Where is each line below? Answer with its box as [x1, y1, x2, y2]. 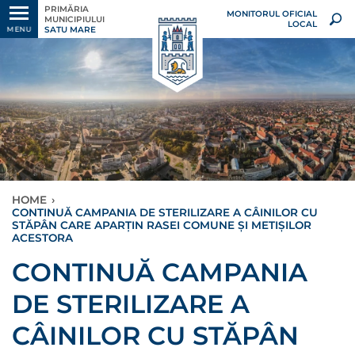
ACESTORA [12, 231, 73, 244]
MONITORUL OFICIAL [226, 9, 317, 19]
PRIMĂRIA [44, 3, 89, 14]
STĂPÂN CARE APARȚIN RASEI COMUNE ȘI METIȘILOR [12, 219, 311, 231]
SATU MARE [44, 24, 96, 35]
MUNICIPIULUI [44, 13, 105, 25]
